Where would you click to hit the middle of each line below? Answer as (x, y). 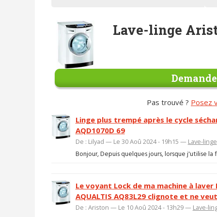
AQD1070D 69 (100, 130)
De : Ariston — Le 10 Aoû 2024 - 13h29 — (134, 208)
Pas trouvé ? (169, 102)
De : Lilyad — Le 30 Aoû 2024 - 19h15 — (132, 141)
